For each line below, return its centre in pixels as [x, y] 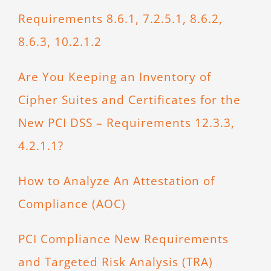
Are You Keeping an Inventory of [114, 77]
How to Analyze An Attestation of [116, 181]
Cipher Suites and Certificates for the [129, 100]
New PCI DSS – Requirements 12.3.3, [126, 123]
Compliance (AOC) [72, 204]
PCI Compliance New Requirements [123, 239]
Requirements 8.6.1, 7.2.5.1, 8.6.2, [120, 19]
